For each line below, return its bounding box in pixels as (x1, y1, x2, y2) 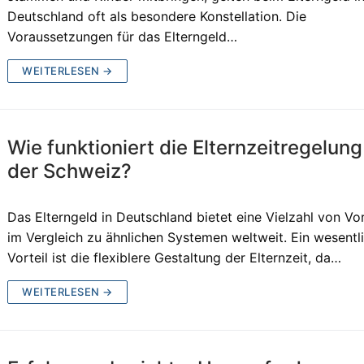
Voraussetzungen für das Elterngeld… (7, 28, 238, 45)
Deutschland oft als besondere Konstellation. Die (7, 7, 307, 24)
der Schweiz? (7, 158, 132, 183)
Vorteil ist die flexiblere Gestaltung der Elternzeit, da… (7, 249, 342, 266)
